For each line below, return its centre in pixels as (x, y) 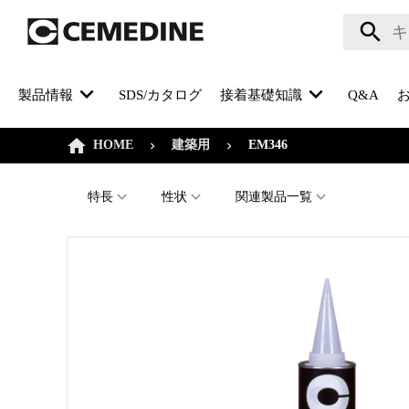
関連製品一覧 (274, 196)
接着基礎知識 (261, 95)
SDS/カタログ (160, 95)
